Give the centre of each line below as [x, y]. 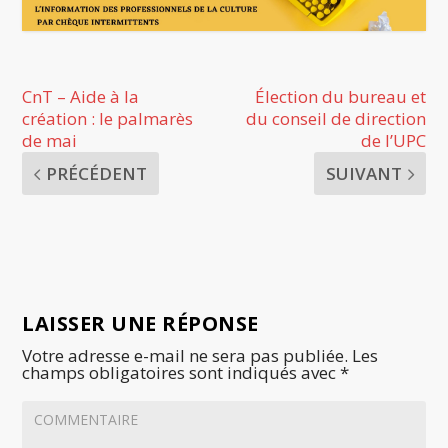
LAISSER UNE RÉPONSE [140, 324]
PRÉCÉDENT [97, 174]
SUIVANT [363, 174]
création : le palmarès [108, 119]
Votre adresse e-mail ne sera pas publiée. [185, 356]
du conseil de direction [335, 119]
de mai [50, 141]
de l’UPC [393, 141]
